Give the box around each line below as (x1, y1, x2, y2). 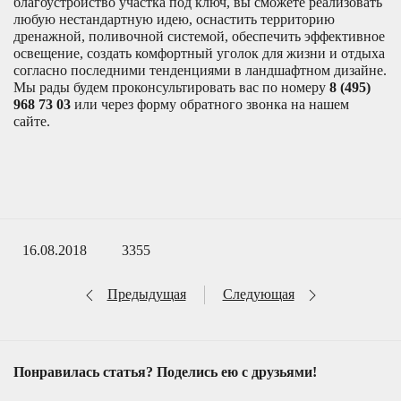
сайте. (13, 113, 54, 129)
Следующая (222, 286, 294, 302)
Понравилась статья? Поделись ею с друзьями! (13, 364, 317, 380)
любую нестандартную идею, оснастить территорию (13, 11, 335, 27)
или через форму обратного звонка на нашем (71, 96, 349, 112)
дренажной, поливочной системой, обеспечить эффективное (13, 28, 385, 44)
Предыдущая (107, 286, 186, 302)
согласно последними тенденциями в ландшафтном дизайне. (13, 62, 387, 78)
